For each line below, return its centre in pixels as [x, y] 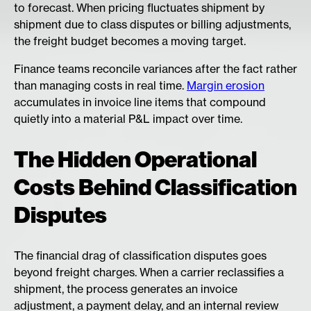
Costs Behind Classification [155, 187]
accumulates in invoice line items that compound [140, 102]
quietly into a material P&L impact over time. [128, 119]
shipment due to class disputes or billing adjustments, [152, 24]
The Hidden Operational [135, 159]
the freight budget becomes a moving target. [130, 41]
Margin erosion [226, 85]
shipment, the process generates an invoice [126, 289]
